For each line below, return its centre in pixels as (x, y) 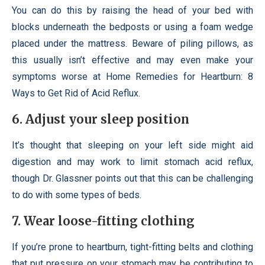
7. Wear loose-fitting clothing (103, 221)
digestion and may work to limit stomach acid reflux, (132, 162)
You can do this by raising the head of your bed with (132, 11)
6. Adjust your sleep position (101, 119)
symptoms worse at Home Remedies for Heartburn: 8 (132, 77)
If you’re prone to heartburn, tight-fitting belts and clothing (132, 247)
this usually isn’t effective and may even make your (132, 60)
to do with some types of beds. (77, 195)
